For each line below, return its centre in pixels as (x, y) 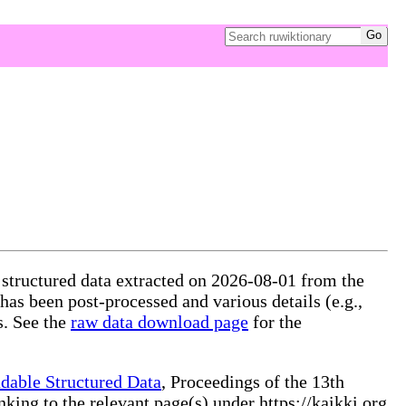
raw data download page (159, 321)
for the (275, 321)
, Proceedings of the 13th (253, 381)
